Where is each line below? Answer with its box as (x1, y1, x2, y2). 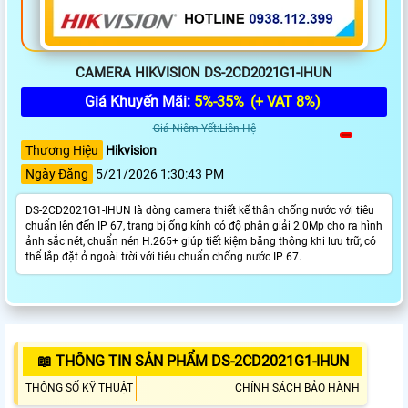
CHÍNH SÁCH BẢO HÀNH (235, 382, 360, 395)
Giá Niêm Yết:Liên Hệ (152, 122, 256, 136)
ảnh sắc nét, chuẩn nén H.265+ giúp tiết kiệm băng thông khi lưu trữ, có (25, 235, 376, 249)
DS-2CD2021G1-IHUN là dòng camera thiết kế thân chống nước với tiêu (25, 204, 374, 218)
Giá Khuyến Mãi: (85, 93, 194, 111)
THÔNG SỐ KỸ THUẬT (25, 382, 133, 395)
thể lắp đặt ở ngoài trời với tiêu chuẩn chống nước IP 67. (25, 250, 301, 264)
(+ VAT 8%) (247, 93, 321, 111)
